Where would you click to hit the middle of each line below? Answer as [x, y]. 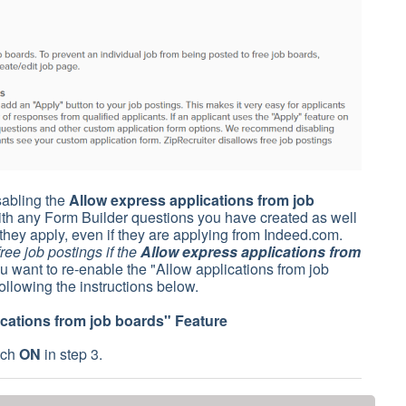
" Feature [196, 320]
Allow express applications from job [192, 199]
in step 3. [72, 353]
